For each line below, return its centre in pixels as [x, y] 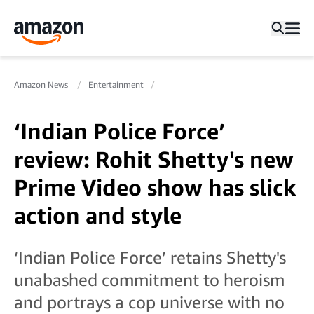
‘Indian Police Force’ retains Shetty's [150, 257]
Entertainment [116, 84]
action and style [98, 215]
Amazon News [42, 84]
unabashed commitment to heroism [149, 280]
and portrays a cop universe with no [149, 302]
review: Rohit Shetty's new [154, 159]
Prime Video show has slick [155, 187]
